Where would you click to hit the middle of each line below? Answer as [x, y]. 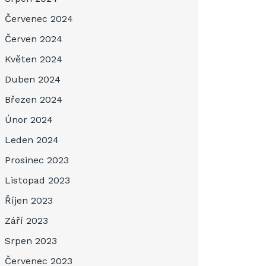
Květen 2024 [34, 59]
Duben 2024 [33, 79]
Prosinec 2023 [37, 160]
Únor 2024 [29, 120]
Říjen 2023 [29, 200]
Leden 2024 [32, 140]
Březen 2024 [34, 99]
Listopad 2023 [37, 180]
